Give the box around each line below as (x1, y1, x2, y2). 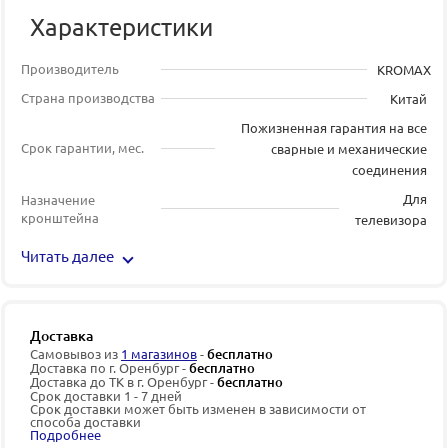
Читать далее (21, 245, 114, 265)
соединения (352, 160, 427, 178)
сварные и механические (271, 139, 427, 157)
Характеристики (30, 11, 213, 41)
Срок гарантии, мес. (21, 139, 144, 156)
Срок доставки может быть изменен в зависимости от (30, 399, 366, 417)
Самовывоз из (30, 344, 121, 362)
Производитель (21, 60, 119, 77)
